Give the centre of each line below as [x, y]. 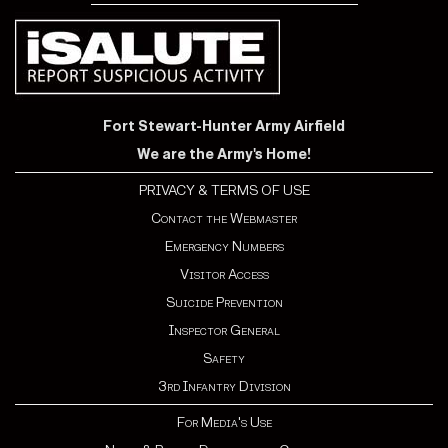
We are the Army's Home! [224, 154]
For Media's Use [224, 422]
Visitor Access [224, 274]
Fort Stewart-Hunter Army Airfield [224, 126]
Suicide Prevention [224, 302]
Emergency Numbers [224, 246]
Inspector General [224, 330]
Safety [224, 358]
